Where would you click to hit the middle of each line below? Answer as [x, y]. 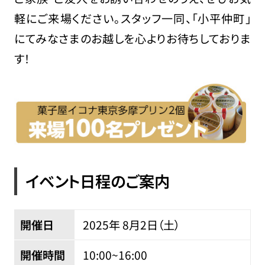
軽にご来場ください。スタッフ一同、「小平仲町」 [132, 18]
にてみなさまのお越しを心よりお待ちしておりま [132, 38]
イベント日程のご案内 [97, 181]
